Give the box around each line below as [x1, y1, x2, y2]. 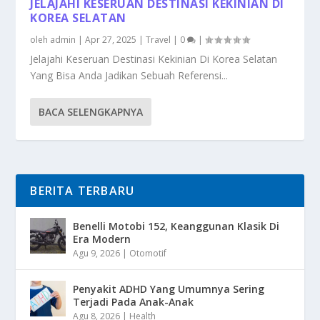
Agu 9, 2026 [73, 246, 121, 259]
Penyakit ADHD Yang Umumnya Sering [73, 281, 265, 296]
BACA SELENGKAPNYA [39, 104, 144, 119]
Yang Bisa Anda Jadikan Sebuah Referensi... [30, 68, 229, 82]
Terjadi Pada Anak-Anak [73, 294, 194, 309]
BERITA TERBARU [30, 182, 135, 199]
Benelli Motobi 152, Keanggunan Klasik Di [73, 219, 280, 233]
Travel [146, 33, 171, 46]
